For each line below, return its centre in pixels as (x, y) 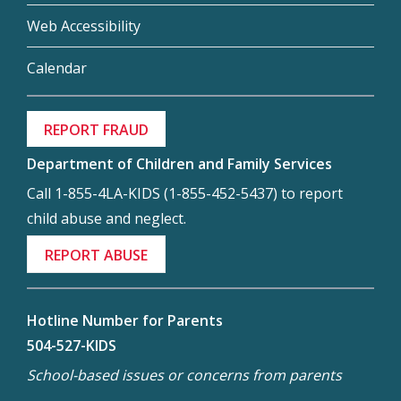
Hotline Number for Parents (125, 321)
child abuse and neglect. (107, 219)
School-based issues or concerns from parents (184, 375)
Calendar (57, 68)
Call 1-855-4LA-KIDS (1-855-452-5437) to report (185, 194)
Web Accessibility (84, 26)
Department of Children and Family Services (179, 164)
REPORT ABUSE (97, 255)
